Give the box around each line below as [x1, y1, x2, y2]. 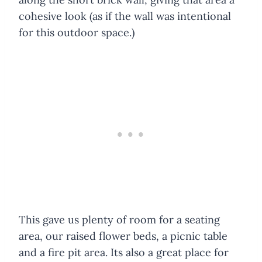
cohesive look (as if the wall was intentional [19, 9, 231, 23]
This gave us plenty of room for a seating [19, 213, 220, 227]
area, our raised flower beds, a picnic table [19, 229, 227, 243]
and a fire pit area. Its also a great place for [19, 246, 229, 260]
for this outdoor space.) [19, 26, 135, 40]
